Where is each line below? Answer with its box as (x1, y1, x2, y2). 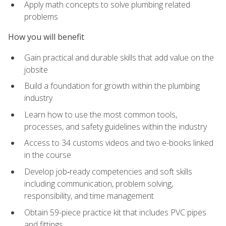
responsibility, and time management (24, 190, 154, 202)
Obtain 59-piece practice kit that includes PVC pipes (24, 206, 206, 218)
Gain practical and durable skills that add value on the (24, 51, 214, 63)
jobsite (24, 64, 48, 75)
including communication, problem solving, (24, 178, 173, 190)
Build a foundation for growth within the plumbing (24, 80, 200, 92)
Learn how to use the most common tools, (24, 108, 177, 120)
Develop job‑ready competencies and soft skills (24, 166, 192, 178)
